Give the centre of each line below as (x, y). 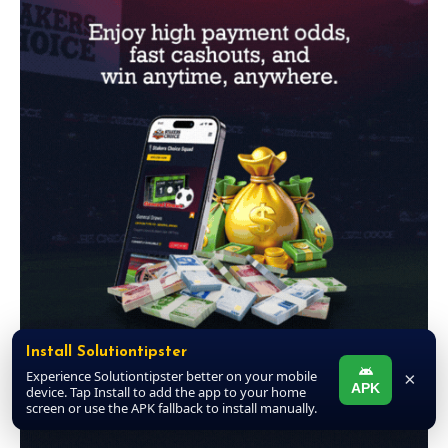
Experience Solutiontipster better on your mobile (171, 376)
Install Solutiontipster (106, 352)
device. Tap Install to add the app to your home (166, 392)
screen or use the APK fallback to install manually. (171, 408)
